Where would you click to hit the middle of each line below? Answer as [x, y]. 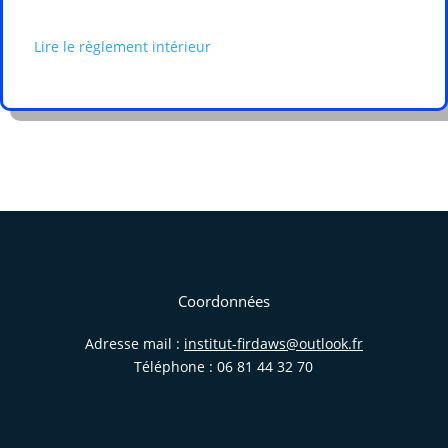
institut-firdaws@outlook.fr [273, 344]
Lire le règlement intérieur [123, 47]
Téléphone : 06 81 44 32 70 [224, 367]
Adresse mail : [134, 344]
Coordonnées [223, 301]
